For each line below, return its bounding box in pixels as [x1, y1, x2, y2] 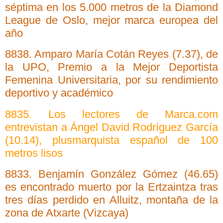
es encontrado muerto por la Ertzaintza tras [5, 181, 218, 194]
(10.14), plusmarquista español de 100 [5, 133, 218, 146]
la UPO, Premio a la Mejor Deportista [5, 61, 218, 74]
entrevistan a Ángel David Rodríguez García [5, 120, 218, 133]
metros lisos [5, 146, 63, 159]
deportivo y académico [5, 87, 113, 100]
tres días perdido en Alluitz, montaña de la [5, 194, 218, 207]
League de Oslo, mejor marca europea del [5, 13, 218, 26]
